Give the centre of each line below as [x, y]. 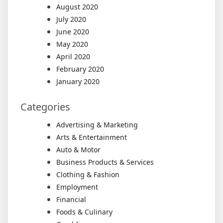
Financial [71, 199]
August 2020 [77, 7]
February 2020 [80, 69]
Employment [77, 187]
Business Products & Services [105, 162]
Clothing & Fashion [88, 174]
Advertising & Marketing [97, 125]
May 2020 [72, 44]
